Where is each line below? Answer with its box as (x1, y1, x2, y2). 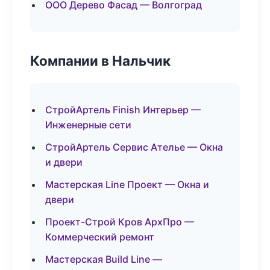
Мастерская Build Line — (45, 253, 162, 265)
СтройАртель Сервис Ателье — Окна (45, 141, 223, 153)
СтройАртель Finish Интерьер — (45, 104, 201, 116)
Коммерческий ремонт (45, 231, 154, 243)
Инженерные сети (45, 119, 131, 131)
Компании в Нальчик (30, 52, 171, 69)
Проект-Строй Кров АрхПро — (45, 216, 194, 228)
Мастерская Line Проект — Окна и (45, 178, 209, 190)
